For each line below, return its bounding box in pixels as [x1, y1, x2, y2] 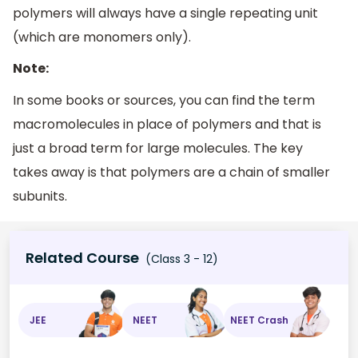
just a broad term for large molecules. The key [13, 139, 303, 158]
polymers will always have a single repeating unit [13, 3, 318, 22]
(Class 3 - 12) [142, 251, 218, 268]
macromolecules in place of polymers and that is [13, 115, 321, 134]
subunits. [13, 187, 67, 206]
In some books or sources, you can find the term [13, 91, 315, 110]
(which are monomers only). [13, 27, 191, 46]
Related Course [26, 248, 139, 268]
